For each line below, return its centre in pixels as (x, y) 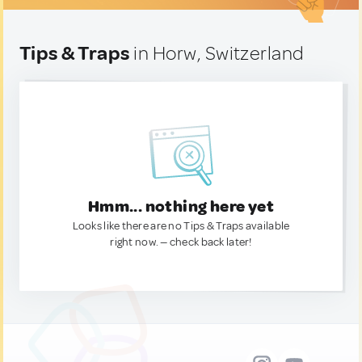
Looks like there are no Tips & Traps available (181, 226)
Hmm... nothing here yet (181, 206)
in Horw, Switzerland (217, 53)
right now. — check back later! (181, 242)
